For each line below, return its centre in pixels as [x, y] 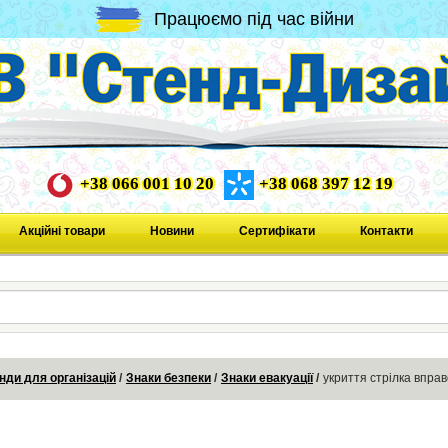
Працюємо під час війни [254, 18]
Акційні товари [61, 230]
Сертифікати [276, 230]
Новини [171, 230]
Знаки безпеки [168, 378]
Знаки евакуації [267, 378]
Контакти [386, 230]
